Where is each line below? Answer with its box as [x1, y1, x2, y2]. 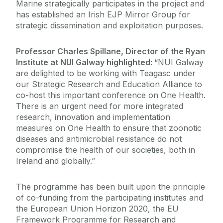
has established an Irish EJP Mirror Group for [16, 9, 190, 20]
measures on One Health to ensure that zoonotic [16, 123, 202, 133]
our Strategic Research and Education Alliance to [16, 79, 202, 90]
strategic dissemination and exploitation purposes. [16, 20, 203, 31]
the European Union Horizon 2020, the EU [16, 204, 179, 214]
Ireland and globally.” [16, 156, 95, 166]
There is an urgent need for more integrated [16, 101, 183, 111]
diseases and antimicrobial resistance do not [16, 134, 182, 144]
